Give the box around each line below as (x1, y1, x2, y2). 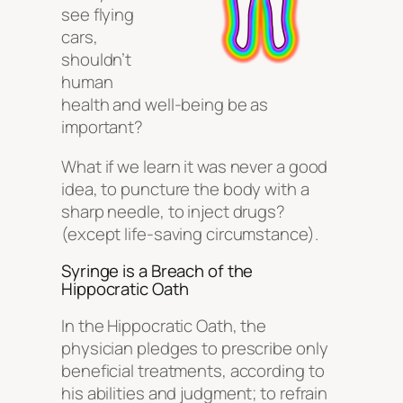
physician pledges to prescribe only (61, 336, 328, 360)
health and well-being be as (61, 93, 269, 117)
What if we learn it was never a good (61, 154, 328, 178)
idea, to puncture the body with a (61, 176, 309, 201)
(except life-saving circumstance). (61, 221, 318, 246)
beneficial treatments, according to (61, 358, 325, 382)
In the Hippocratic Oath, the (61, 313, 267, 337)
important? (61, 115, 144, 139)
